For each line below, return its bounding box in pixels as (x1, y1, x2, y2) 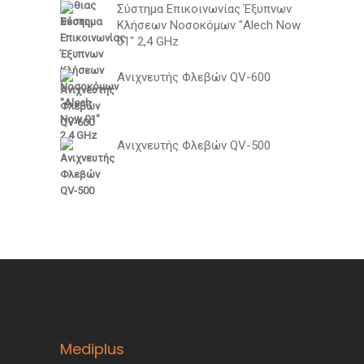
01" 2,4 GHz (117, 34, 179, 50)
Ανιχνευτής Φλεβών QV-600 (117, 70, 271, 85)
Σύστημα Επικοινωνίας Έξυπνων (117, 2, 292, 17)
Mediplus (60, 339, 124, 360)
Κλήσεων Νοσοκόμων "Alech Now (117, 18, 301, 33)
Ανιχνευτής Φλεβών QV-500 (117, 138, 271, 154)
